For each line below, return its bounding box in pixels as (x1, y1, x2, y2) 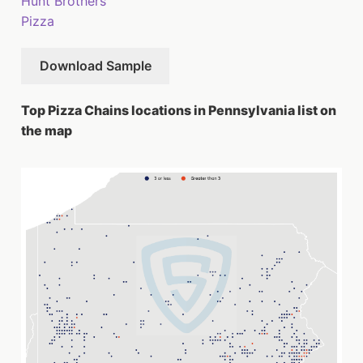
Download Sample (39, 57, 152, 74)
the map (21, 122, 72, 139)
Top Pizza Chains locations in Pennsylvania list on (21, 101, 336, 118)
